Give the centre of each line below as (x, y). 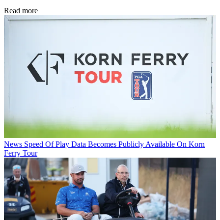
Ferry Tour (21, 153)
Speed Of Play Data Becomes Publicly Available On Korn (114, 144)
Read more (21, 11)
